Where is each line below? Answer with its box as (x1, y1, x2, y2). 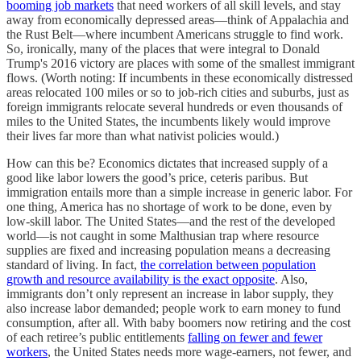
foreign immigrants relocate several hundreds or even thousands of (6, 100, 342, 114)
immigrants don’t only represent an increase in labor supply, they (6, 287, 334, 301)
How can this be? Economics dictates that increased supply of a (6, 156, 328, 171)
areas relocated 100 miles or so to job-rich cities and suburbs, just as (6, 85, 349, 100)
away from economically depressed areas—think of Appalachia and (6, 13, 349, 27)
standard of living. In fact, (6, 258, 140, 272)
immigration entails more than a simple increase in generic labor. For (6, 185, 352, 200)
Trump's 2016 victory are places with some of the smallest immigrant (6, 56, 355, 71)
